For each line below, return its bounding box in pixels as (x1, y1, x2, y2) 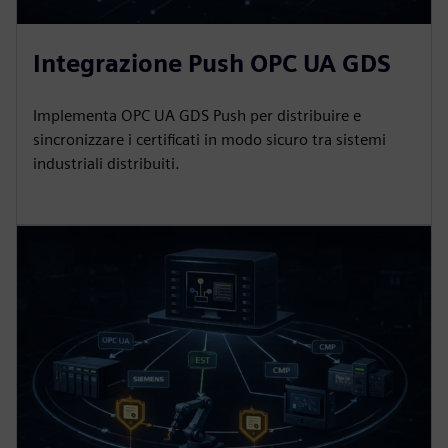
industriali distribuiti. (33, 154, 180, 173)
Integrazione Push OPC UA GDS (33, 49, 391, 78)
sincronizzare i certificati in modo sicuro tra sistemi (33, 130, 386, 149)
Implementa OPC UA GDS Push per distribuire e (33, 106, 361, 125)
